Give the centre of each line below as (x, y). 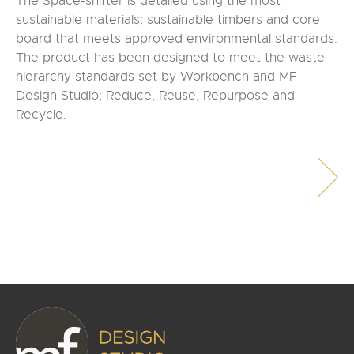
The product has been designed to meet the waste (170, 58)
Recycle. (41, 115)
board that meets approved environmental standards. (177, 39)
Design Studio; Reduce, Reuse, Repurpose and (155, 96)
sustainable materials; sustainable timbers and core (168, 20)
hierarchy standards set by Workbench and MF (156, 77)
